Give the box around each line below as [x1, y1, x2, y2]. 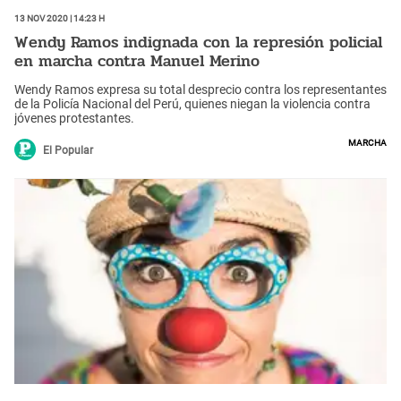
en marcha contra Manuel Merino [14, 48, 260, 74]
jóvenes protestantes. [14, 110, 134, 125]
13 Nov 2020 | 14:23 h [14, 9, 105, 24]
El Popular [43, 143, 93, 157]
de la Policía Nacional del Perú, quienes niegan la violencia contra [14, 96, 371, 111]
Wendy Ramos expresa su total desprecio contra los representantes [14, 81, 387, 97]
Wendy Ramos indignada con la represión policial [14, 30, 382, 55]
